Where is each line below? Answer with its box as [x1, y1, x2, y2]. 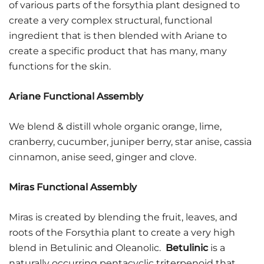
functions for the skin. [9, 61, 111, 72]
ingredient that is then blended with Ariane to [9, 30, 227, 42]
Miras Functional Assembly [9, 181, 137, 193]
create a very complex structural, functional [9, 15, 212, 27]
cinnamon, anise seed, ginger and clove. [9, 151, 196, 163]
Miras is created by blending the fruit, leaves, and [9, 212, 237, 223]
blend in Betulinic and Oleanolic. [9, 242, 166, 254]
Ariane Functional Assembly [9, 91, 143, 103]
